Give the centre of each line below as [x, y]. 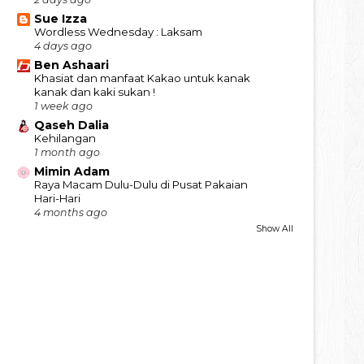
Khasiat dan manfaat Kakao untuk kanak [142, 78]
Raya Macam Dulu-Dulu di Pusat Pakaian [141, 184]
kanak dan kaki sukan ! [95, 91]
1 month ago [67, 152]
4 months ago [71, 212]
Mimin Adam [72, 171]
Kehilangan [65, 138]
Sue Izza [61, 18]
